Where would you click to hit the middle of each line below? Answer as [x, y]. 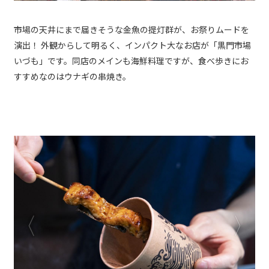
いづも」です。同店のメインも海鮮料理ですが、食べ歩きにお [131, 60]
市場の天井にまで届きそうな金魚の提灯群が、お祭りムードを [131, 29]
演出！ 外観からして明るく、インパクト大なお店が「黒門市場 [132, 45]
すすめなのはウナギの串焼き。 [72, 76]
